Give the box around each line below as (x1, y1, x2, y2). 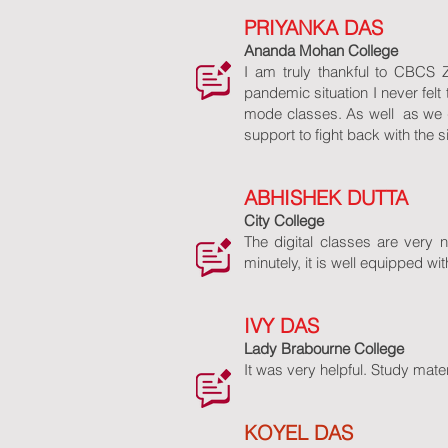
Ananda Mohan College (244, 41, 398, 60)
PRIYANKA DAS (244, 15, 383, 40)
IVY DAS (244, 313, 319, 338)
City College (244, 211, 324, 230)
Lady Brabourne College (244, 339, 404, 358)
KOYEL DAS (244, 420, 353, 445)
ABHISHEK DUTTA (244, 185, 408, 210)
